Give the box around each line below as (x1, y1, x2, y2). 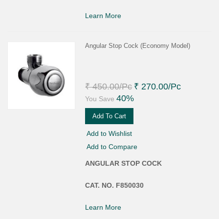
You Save (85, 94, 115, 103)
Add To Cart (92, 112, 127, 120)
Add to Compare (87, 142, 138, 151)
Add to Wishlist (87, 129, 132, 137)
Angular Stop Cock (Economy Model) (85, 42, 191, 49)
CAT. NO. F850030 (85, 181, 144, 189)
